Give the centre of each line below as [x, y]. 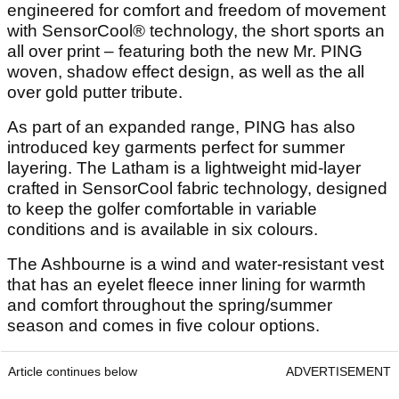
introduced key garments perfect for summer [176, 147]
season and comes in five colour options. [163, 325]
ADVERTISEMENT [338, 371]
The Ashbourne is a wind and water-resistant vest [195, 264]
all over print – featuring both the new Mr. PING [185, 51]
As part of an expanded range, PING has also [181, 126]
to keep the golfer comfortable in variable [162, 208]
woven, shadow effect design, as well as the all [186, 71]
